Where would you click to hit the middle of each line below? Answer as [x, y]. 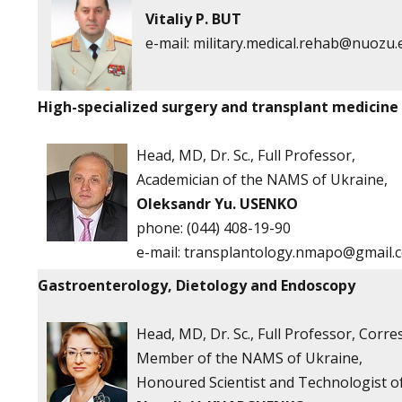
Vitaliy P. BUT [193, 19]
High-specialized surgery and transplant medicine [218, 107]
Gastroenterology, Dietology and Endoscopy [197, 285]
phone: [160, 228]
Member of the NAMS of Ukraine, [249, 358]
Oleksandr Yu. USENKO [217, 204]
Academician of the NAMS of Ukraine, [262, 179]
